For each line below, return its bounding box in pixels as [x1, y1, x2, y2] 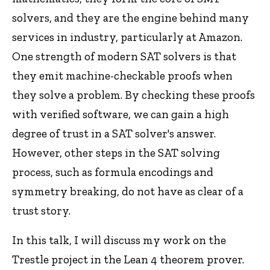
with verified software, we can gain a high [12, 107, 229, 121]
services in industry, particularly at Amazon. [12, 30, 242, 44]
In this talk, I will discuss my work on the [12, 233, 226, 247]
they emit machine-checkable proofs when [12, 68, 233, 83]
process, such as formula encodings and [12, 165, 213, 179]
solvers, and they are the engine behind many [12, 10, 249, 25]
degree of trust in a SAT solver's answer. [12, 126, 216, 140]
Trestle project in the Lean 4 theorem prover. [12, 252, 244, 266]
